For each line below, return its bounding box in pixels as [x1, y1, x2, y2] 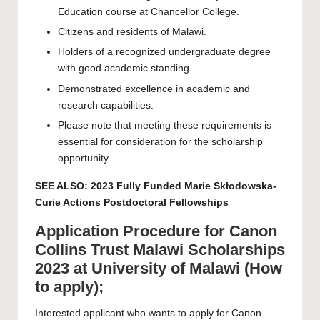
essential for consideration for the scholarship [58, 136, 263, 147]
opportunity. [58, 152, 111, 164]
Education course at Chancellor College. [58, 6, 239, 18]
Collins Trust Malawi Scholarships [35, 240, 285, 259]
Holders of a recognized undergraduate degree [58, 46, 271, 58]
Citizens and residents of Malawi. [58, 26, 206, 38]
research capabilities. [58, 99, 154, 111]
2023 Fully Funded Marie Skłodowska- [91, 180, 276, 191]
